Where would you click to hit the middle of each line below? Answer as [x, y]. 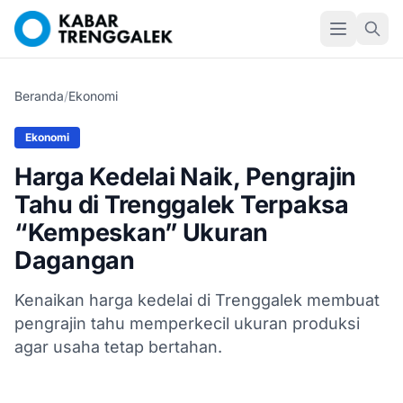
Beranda [39, 96]
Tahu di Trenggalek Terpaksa [182, 205]
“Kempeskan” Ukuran [142, 233]
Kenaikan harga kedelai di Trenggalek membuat [197, 300]
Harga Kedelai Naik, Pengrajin [186, 177]
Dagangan [75, 260]
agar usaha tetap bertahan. [118, 347]
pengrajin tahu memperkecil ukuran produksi [187, 323]
